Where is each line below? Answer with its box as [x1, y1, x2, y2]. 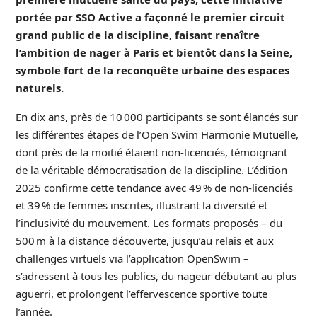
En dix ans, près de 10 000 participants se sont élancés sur [15, 110, 298, 125]
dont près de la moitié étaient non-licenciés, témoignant [15, 145, 287, 160]
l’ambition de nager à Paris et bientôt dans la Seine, [15, 45, 292, 60]
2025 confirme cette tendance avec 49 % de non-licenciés [15, 180, 293, 195]
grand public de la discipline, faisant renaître [15, 28, 260, 42]
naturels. [15, 81, 64, 96]
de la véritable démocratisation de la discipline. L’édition [15, 163, 287, 178]
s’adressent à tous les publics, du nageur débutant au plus [15, 269, 296, 284]
